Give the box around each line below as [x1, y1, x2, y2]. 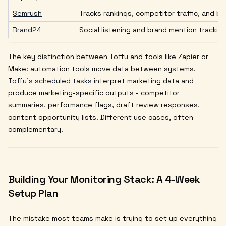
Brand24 [13, 25, 41, 34]
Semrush [13, 8, 42, 18]
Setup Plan [8, 186, 58, 200]
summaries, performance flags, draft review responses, [8, 100, 200, 109]
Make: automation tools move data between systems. [8, 64, 196, 73]
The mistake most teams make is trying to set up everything [8, 213, 217, 223]
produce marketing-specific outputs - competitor [8, 88, 180, 97]
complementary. [8, 124, 63, 134]
